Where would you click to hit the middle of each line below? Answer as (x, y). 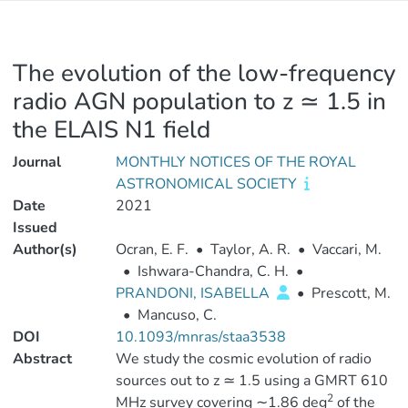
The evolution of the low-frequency (204, 73)
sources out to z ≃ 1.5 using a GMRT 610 (251, 381)
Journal (37, 162)
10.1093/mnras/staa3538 (200, 337)
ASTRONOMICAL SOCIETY (208, 184)
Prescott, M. (351, 293)
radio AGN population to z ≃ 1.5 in (199, 102)
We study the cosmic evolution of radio (243, 359)
